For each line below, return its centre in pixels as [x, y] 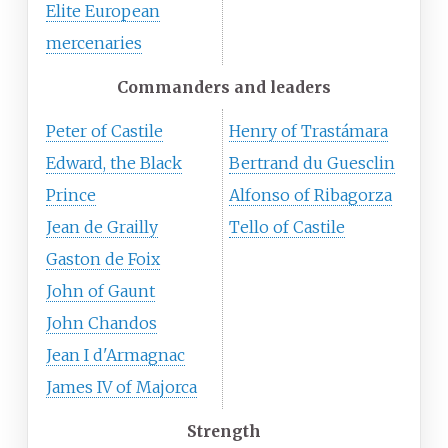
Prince [71, 195]
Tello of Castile [287, 227]
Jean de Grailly [102, 227]
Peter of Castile [104, 131]
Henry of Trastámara [308, 131]
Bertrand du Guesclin [312, 163]
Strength [224, 431]
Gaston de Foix [103, 259]
